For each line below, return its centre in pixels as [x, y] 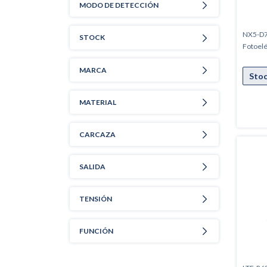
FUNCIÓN [96, 231]
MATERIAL [98, 102]
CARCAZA [97, 134]
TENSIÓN [96, 199]
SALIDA [92, 167]
